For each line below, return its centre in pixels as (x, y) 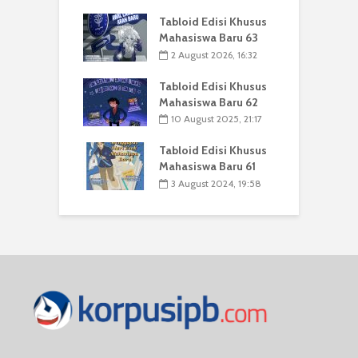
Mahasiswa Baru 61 (207, 167)
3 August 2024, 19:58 (216, 183)
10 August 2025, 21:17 (217, 119)
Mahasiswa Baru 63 (209, 38)
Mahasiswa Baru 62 (209, 102)
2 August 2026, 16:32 (214, 54)
